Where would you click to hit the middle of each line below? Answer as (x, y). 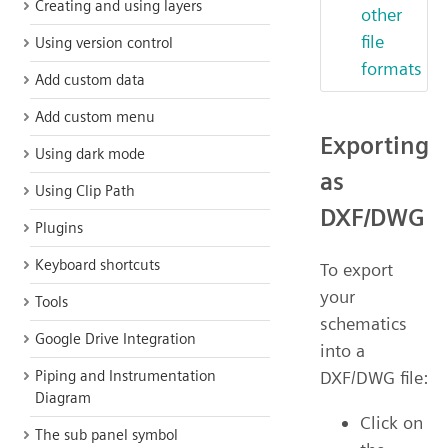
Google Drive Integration (115, 339)
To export (356, 269)
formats (391, 68)
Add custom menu (95, 117)
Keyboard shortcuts (97, 265)
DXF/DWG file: (374, 377)
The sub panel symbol (106, 435)
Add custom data (90, 80)
